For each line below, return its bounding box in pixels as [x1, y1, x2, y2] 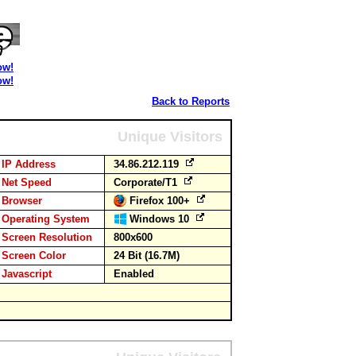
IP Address [2, 158, 56, 170]
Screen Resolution [2, 231, 92, 243]
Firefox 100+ [130, 195, 193, 207]
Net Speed [2, 176, 52, 188]
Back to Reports [152, 95, 230, 107]
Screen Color [2, 250, 66, 261]
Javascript [2, 268, 52, 280]
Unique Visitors [118, 129, 222, 145]
